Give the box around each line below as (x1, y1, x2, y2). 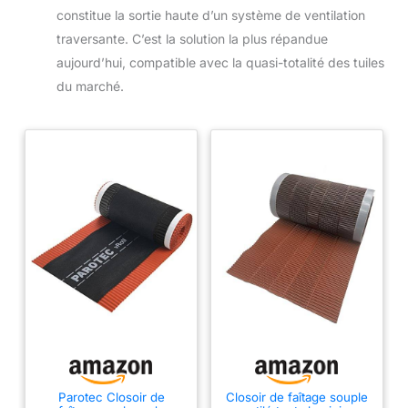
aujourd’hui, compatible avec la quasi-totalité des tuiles (56, 55, 384, 71)
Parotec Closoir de (57, 389, 165, 404)
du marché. (56, 78, 124, 95)
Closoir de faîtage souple (226, 389, 368, 404)
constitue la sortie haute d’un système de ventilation (56, 7, 365, 24)
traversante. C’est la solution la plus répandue (56, 31, 328, 47)
